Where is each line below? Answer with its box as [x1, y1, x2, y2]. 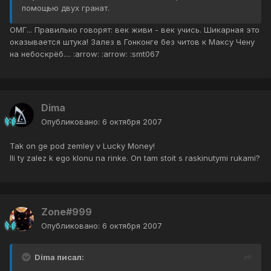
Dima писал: [34, 252, 84, 263]
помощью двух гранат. [22, 3, 109, 13]
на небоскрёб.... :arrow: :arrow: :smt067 [10, 49, 160, 59]
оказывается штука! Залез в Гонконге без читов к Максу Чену [10, 37, 255, 47]
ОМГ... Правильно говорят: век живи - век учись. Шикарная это [10, 25, 260, 35]
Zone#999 [41, 206, 92, 218]
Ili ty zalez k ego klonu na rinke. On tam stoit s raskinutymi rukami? [10, 153, 260, 163]
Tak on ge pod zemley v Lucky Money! [10, 141, 155, 151]
